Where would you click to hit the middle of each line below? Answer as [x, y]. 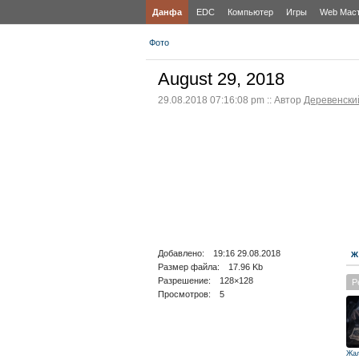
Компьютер [250, 12]
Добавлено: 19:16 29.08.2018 [219, 253]
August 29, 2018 [221, 79]
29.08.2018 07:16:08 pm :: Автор [231, 100]
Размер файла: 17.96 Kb [210, 267]
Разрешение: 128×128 [206, 280]
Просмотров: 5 [191, 294]
